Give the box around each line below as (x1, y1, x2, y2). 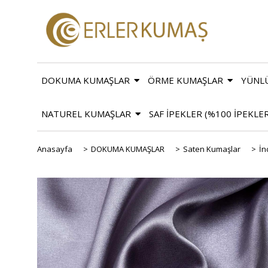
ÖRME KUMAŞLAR (148, 74, 223, 86)
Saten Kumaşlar (183, 143, 240, 154)
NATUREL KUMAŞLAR (41, 107, 131, 120)
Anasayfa (37, 143, 72, 154)
